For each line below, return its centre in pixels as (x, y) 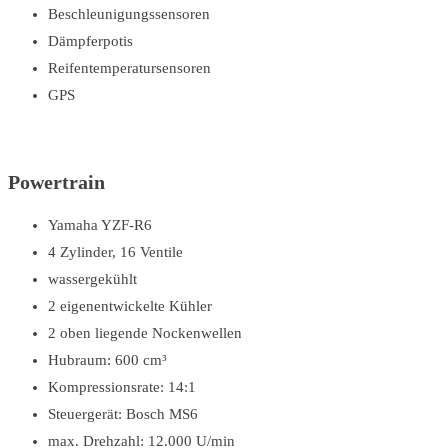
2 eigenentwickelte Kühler (130, 306)
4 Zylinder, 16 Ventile (115, 252)
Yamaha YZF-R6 (100, 225)
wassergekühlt (92, 279)
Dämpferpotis (90, 41)
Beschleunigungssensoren (129, 14)
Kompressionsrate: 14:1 (122, 387)
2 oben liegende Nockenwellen (145, 333)
